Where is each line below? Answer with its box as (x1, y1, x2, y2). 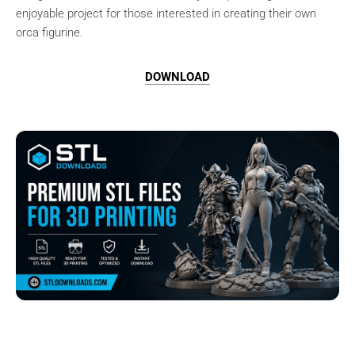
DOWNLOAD (145, 69, 210, 84)
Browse (35, 318, 72, 331)
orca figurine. (16, 25, 83, 40)
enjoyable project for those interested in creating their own (16, 6, 316, 21)
